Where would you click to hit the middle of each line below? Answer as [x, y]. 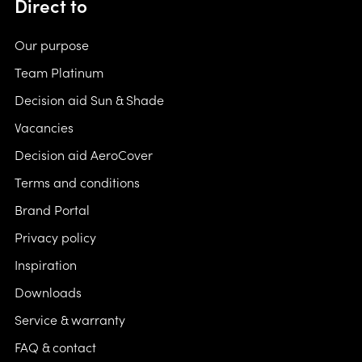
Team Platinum [59, 72]
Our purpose [52, 45]
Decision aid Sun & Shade [89, 100]
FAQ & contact [55, 347]
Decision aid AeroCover [84, 155]
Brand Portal [52, 210]
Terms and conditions [77, 182]
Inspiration [46, 265]
